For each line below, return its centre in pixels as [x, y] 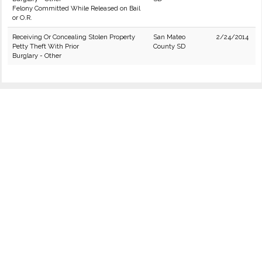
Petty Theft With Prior [46, 46]
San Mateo [169, 37]
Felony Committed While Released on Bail [76, 8]
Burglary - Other [37, 56]
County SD [169, 46]
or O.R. [22, 18]
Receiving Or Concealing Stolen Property [74, 37]
